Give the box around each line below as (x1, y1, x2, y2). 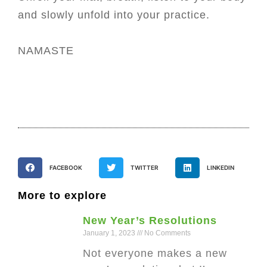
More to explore (18, 190, 107, 202)
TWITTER (130, 164, 159, 172)
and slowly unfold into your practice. (18, 9, 210, 21)
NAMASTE (18, 45, 74, 57)
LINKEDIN (206, 164, 234, 172)
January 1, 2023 (83, 229, 138, 238)
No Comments (142, 229, 191, 238)
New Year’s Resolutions (83, 215, 218, 227)
